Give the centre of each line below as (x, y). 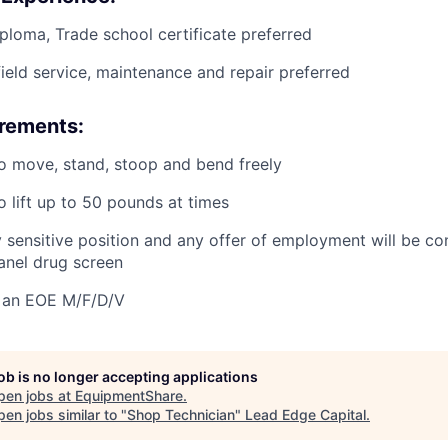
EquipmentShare (129, 396)
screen (95, 262)
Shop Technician (181, 415)
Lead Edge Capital (305, 415)
